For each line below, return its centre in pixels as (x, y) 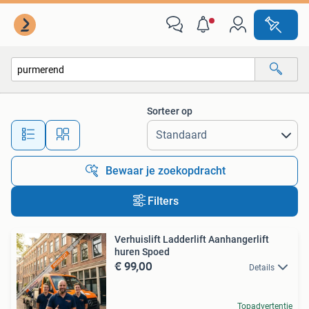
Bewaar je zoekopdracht (166, 171)
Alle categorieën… (62, 99)
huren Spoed (142, 252)
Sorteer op (170, 111)
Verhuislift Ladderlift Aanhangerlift (192, 239)
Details (262, 268)
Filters (163, 201)
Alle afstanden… (145, 129)
